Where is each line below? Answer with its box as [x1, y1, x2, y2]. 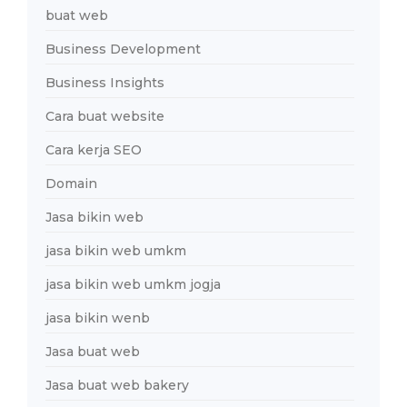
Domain [45, 174, 97, 192]
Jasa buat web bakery [45, 376, 189, 393]
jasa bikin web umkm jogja [45, 275, 221, 293]
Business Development [45, 40, 201, 57]
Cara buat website [45, 107, 164, 124]
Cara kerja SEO [45, 141, 142, 158]
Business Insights [45, 74, 164, 91]
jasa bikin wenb [45, 309, 150, 326]
